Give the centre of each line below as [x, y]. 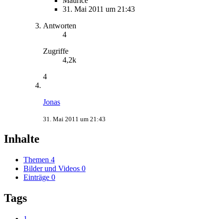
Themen [36, 160]
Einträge [36, 177]
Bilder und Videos [52, 169]
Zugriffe [56, 51]
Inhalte [22, 139]
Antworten [60, 25]
